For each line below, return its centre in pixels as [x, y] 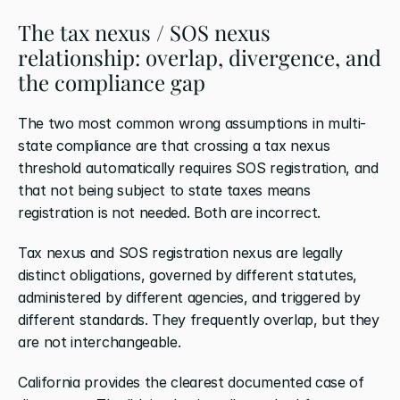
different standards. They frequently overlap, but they [199, 319]
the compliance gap [112, 82]
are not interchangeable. [100, 342]
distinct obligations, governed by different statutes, [188, 275]
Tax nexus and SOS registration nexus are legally [180, 252]
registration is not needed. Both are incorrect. [169, 212]
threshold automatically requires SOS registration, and [198, 167]
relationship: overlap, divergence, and [200, 57]
